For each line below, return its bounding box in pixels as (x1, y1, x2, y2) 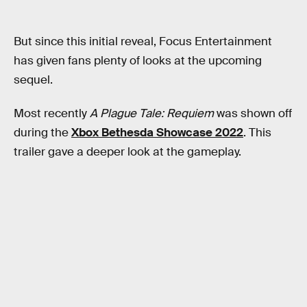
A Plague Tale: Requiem (90, 106, 217, 121)
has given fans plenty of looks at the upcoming (14, 53, 262, 68)
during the (14, 125, 71, 140)
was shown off (217, 106, 292, 121)
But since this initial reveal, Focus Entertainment (14, 34, 272, 49)
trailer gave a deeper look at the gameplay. (14, 145, 241, 160)
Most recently (14, 106, 90, 121)
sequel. (14, 72, 53, 87)
